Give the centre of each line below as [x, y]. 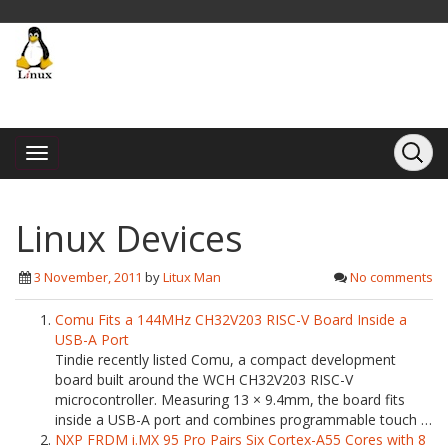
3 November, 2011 [88, 277]
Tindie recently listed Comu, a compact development [225, 359]
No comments [391, 277]
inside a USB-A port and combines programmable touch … [243, 419]
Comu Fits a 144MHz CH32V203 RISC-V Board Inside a [231, 319]
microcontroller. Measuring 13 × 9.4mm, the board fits [230, 399]
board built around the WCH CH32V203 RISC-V [204, 379]
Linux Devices [129, 238]
